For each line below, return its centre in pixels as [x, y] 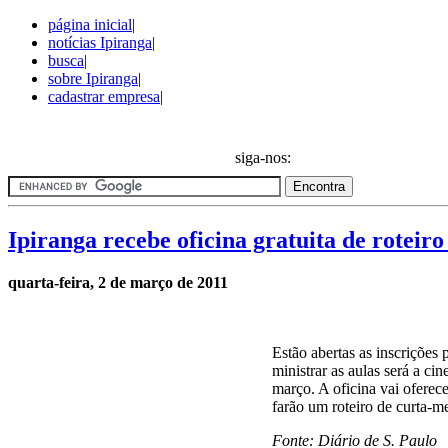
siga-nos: [263, 157]
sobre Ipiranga [93, 78]
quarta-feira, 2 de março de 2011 [118, 282]
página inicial [90, 24]
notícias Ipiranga [100, 42]
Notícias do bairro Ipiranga [92, 130]
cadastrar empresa [104, 96]
